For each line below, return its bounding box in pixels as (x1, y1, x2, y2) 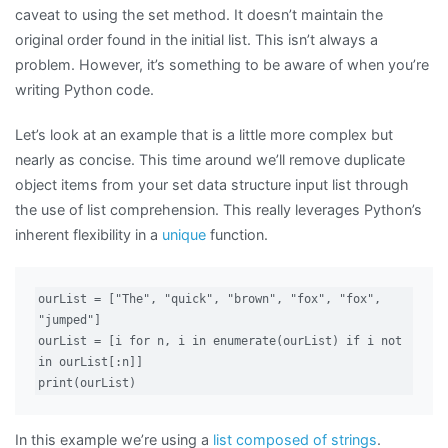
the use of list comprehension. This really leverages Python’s (15, 201, 422, 219)
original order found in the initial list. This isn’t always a (15, 31, 378, 49)
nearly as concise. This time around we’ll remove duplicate (15, 151, 405, 169)
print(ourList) (37, 375, 136, 390)
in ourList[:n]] (37, 354, 143, 369)
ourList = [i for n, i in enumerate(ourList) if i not (37, 333, 402, 348)
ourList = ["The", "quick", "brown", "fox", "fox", (37, 291, 381, 306)
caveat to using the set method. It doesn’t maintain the (15, 6, 383, 24)
